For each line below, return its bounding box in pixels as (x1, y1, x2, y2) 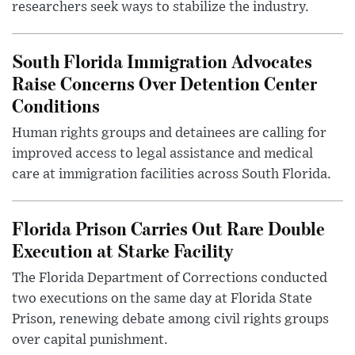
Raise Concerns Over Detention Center (12, 71, 317, 96)
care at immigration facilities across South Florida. (12, 167, 331, 182)
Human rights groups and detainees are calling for (12, 126, 326, 141)
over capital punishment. (12, 333, 168, 348)
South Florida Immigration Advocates (12, 48, 312, 74)
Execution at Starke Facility (12, 238, 233, 263)
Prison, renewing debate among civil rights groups (12, 312, 329, 327)
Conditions (12, 93, 100, 118)
